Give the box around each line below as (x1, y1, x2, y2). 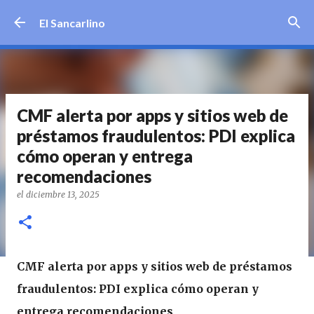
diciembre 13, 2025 (26, 189, 100, 200)
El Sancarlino (39, 15, 105, 29)
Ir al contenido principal (100, 11, 214, 24)
